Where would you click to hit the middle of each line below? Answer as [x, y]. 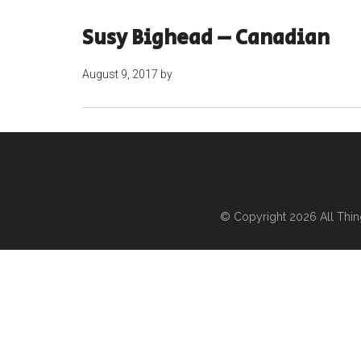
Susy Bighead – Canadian [206, 38]
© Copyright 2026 [270, 217]
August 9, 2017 [120, 74]
